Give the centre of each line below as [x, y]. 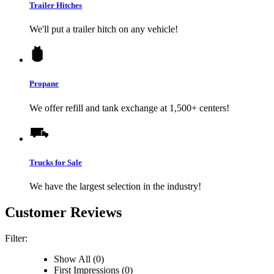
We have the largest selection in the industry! [115, 186]
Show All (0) [79, 259]
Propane [44, 84]
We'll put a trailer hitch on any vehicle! [104, 29]
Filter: [16, 238]
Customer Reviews [63, 212]
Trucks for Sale [56, 162]
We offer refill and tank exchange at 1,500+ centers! [129, 108]
